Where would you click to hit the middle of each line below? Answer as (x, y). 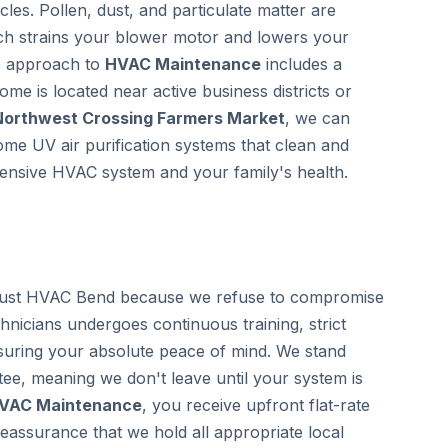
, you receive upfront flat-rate (256, 405)
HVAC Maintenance (183, 64)
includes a (301, 64)
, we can (317, 118)
